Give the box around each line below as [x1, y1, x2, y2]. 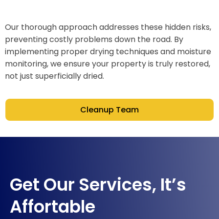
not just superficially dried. [5, 70, 104, 82]
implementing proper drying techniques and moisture [5, 46, 211, 58]
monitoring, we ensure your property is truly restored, [5, 58, 210, 70]
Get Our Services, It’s [10, 173, 186, 197]
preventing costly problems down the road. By [5, 34, 183, 45]
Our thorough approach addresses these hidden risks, [5, 22, 211, 33]
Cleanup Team [80, 104, 139, 116]
